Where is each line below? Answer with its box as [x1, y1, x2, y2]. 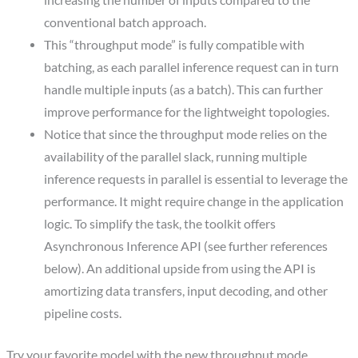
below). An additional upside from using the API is [43, 261, 316, 276]
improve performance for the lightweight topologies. [43, 105, 329, 120]
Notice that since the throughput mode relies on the [43, 127, 327, 142]
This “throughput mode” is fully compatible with [43, 38, 304, 53]
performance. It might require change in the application [43, 194, 344, 209]
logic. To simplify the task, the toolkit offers [43, 217, 276, 232]
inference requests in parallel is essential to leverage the [43, 172, 348, 187]
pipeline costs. [43, 306, 121, 321]
